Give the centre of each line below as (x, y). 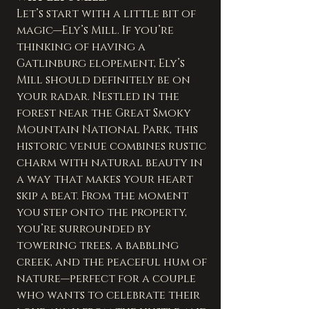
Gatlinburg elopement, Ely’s (102, 64)
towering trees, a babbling (99, 246)
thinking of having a (82, 47)
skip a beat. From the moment (104, 196)
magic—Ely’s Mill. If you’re (97, 31)
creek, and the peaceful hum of (113, 262)
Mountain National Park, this (109, 130)
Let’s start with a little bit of (108, 14)
